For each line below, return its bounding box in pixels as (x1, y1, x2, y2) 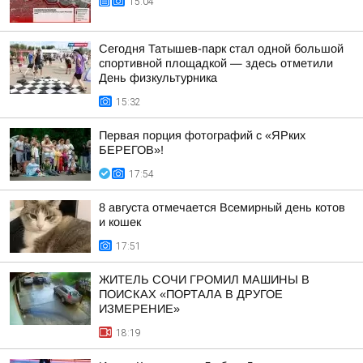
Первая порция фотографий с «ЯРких (99, 129, 305, 142)
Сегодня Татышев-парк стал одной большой (99, 42, 344, 55)
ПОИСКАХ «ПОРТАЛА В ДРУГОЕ (99, 288, 283, 301)
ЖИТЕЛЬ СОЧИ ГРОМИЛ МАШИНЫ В (99, 273, 310, 286)
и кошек (99, 216, 141, 228)
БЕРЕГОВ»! (99, 143, 164, 156)
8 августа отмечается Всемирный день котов (99, 201, 345, 214)
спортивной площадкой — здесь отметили (99, 57, 333, 70)
